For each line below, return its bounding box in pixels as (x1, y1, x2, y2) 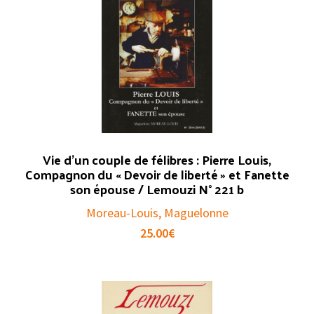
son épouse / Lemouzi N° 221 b (70, 177, 244, 201)
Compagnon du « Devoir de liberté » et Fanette (25, 163, 289, 186)
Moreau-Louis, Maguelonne (86, 205, 228, 221)
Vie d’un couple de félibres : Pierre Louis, (43, 148, 271, 172)
